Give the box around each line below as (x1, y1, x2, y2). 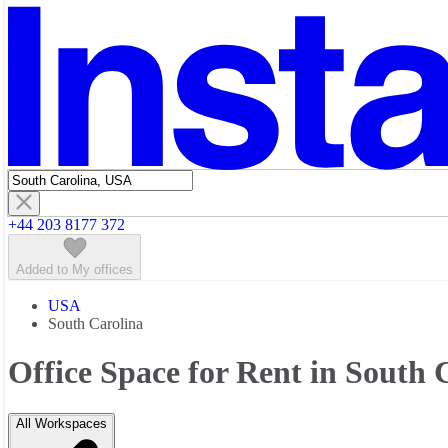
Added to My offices (16, 261, 133, 277)
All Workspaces (16, 415, 107, 431)
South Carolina (48, 314, 143, 332)
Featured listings (48, 3, 151, 21)
